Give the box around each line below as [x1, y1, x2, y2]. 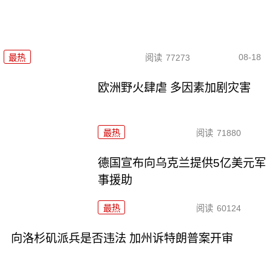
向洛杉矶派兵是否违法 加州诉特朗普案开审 [10, 231, 233, 245]
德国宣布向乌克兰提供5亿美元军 [98, 156, 267, 169]
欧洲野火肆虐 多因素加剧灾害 [98, 81, 251, 94]
